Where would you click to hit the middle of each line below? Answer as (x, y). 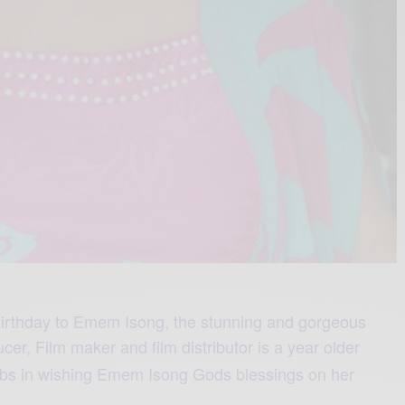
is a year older (309, 347)
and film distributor (189, 347)
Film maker (76, 347)
